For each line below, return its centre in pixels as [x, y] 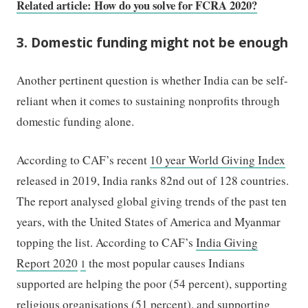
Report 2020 [47, 263]
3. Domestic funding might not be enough [153, 43]
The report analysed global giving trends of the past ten [152, 201]
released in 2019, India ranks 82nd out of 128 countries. [153, 180]
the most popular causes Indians [166, 263]
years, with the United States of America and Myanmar [149, 221]
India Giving [227, 242]
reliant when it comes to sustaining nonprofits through [148, 101]
